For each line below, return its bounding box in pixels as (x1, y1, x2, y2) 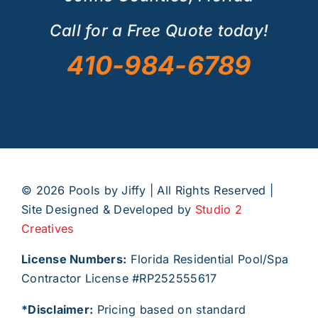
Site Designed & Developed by (21, 202, 195, 217)
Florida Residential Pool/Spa (126, 252, 289, 267)
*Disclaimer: (21, 302, 94, 317)
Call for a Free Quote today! (49, 21, 269, 40)
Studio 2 (194, 202, 242, 217)
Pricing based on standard (93, 302, 246, 317)
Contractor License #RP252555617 (21, 271, 217, 286)
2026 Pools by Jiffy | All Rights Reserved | (35, 183, 274, 198)
